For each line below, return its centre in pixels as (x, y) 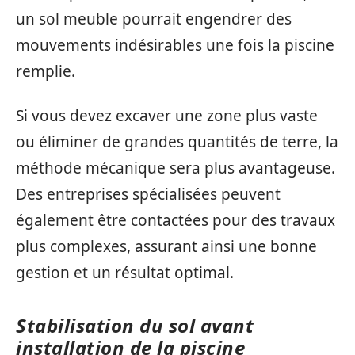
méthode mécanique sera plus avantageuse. (176, 168)
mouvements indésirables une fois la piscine (175, 45)
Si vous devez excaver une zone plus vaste (167, 115)
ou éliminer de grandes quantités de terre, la (177, 141)
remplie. (46, 71)
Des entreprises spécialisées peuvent (148, 194)
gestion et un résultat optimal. (125, 272)
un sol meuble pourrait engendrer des (154, 19)
